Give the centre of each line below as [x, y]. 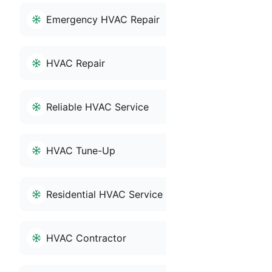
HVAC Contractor [86, 238]
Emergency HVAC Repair [103, 19]
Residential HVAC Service [104, 194]
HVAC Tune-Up [81, 151]
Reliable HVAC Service [97, 107]
